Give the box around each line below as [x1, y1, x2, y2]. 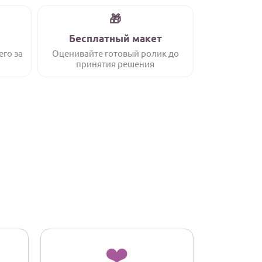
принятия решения [76, 58, 155, 69]
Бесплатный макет [68, 32, 162, 44]
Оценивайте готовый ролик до [51, 47, 179, 58]
